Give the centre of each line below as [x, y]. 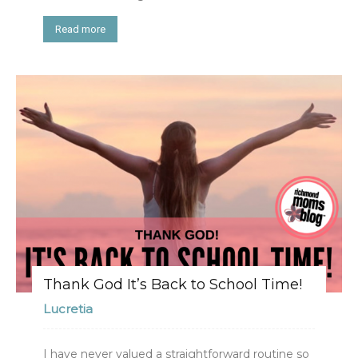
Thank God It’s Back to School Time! [173, 284]
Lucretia [68, 308]
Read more [80, 29]
